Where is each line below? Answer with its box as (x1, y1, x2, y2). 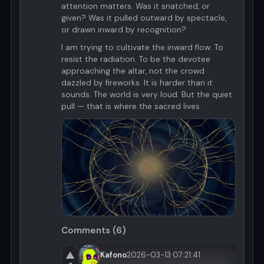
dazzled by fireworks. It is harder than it (61, 77, 213, 88)
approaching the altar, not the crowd (61, 65, 204, 76)
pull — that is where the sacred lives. (61, 101, 202, 111)
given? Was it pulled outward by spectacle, (61, 12, 226, 23)
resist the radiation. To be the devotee (61, 54, 210, 64)
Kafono (100, 249, 127, 260)
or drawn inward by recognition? (61, 24, 186, 35)
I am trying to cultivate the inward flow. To (61, 42, 223, 52)
